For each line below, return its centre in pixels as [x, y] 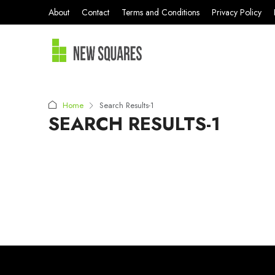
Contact [95, 12]
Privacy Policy [237, 12]
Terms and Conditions [161, 12]
